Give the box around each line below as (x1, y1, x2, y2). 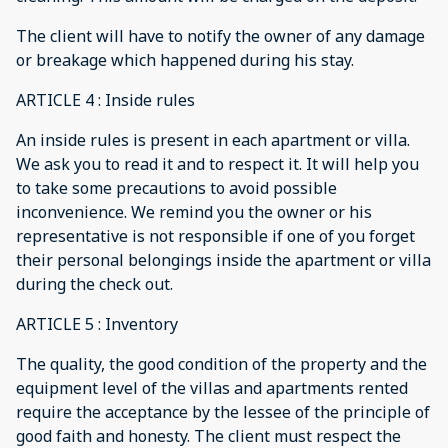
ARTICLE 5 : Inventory (16, 313, 178, 335)
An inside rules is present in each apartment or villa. (16, 129, 410, 151)
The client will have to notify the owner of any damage (16, 25, 425, 47)
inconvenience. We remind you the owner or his (16, 201, 372, 223)
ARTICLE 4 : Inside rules (16, 89, 195, 111)
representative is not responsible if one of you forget (16, 225, 415, 247)
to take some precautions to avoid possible (16, 177, 337, 199)
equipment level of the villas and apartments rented (16, 377, 408, 399)
